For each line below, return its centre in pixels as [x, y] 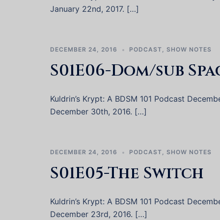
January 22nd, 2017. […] [95, 9]
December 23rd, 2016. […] [99, 214]
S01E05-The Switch [127, 174]
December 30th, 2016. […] [98, 111]
